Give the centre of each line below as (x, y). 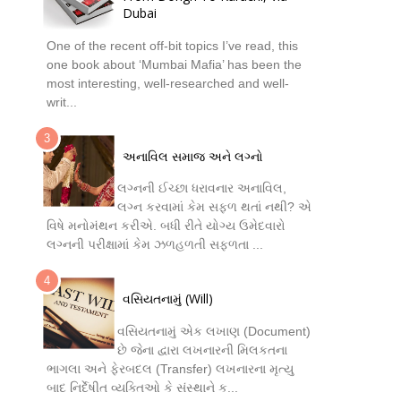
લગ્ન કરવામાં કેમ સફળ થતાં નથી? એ (214, 207)
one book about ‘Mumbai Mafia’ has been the (174, 64)
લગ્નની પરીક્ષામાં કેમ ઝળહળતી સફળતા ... (155, 245)
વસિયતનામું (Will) (168, 298)
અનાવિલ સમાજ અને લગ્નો (193, 156)
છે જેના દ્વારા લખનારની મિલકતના (202, 350)
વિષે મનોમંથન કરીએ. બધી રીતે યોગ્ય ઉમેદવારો (166, 226)
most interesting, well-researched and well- (168, 83)
